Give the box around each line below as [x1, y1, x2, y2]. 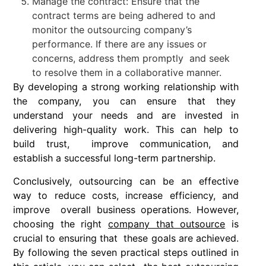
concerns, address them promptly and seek [32, 52, 230, 65]
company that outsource [108, 217, 226, 230]
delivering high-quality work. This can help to [13, 123, 239, 136]
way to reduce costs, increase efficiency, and [13, 189, 239, 201]
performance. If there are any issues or [32, 38, 207, 50]
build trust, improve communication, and [13, 138, 239, 150]
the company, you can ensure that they [13, 95, 239, 107]
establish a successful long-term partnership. [13, 152, 218, 164]
